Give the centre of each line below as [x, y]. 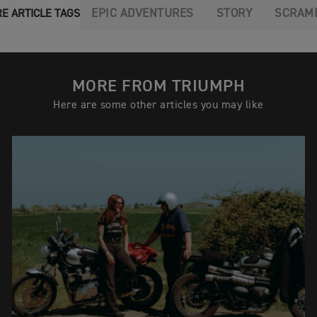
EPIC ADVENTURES [143, 14]
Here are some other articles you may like [158, 106]
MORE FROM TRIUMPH [158, 87]
